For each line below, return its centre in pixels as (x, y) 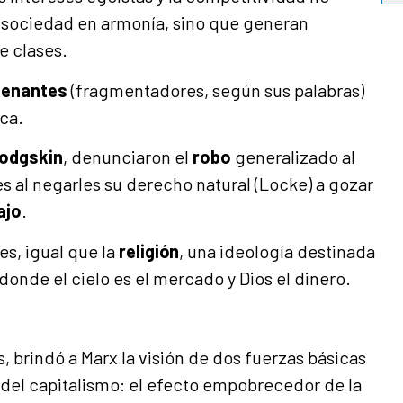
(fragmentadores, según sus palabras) (216, 90)
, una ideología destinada (277, 251)
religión (149, 251)
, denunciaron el (128, 157)
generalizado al (293, 157)
